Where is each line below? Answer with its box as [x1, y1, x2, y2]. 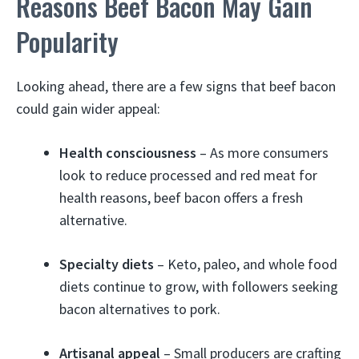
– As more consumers [196, 143, 329, 162]
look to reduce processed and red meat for [59, 166, 317, 184]
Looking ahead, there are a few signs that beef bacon [16, 77, 336, 95]
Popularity [16, 22, 119, 60]
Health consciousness [59, 143, 196, 162]
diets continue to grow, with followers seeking [59, 277, 338, 296]
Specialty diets [59, 255, 154, 273]
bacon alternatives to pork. [59, 300, 220, 318]
